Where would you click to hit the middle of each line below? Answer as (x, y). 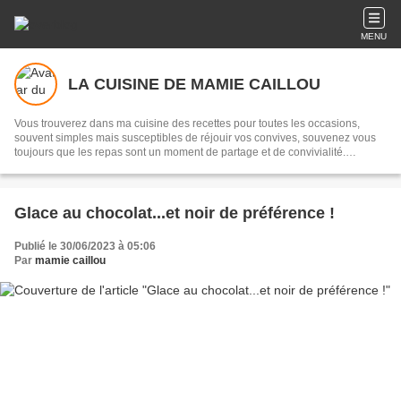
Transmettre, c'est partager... (82, 166)
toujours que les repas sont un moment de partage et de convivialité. (180, 152)
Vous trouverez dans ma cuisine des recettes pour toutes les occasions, (187, 124)
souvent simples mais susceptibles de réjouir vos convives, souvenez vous (195, 138)
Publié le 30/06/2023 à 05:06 (85, 246)
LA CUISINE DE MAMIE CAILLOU (194, 84)
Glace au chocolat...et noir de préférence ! (175, 213)
